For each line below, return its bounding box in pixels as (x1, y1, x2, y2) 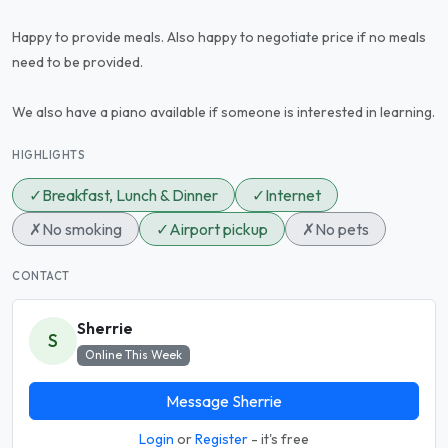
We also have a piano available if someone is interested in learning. (12, 103, 435, 122)
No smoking (42, 219, 122, 240)
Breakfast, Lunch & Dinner (42, 185, 218, 206)
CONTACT (12, 269, 70, 284)
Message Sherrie (166, 391, 282, 412)
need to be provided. (12, 53, 143, 72)
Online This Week (84, 347, 182, 363)
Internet (265, 185, 321, 206)
